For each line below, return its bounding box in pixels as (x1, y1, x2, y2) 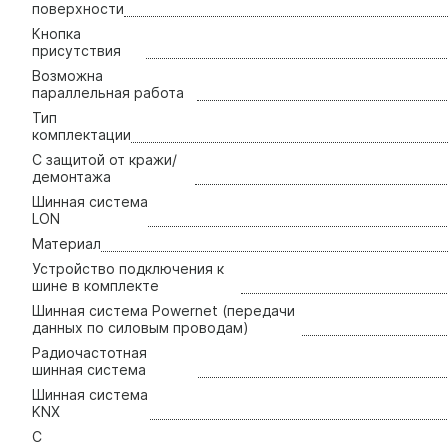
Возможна (32, 66, 103, 84)
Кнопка (32, 24, 81, 42)
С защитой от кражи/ (32, 150, 177, 168)
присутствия (32, 41, 121, 59)
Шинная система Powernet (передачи (32, 301, 295, 319)
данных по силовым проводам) (32, 318, 249, 336)
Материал (32, 234, 101, 252)
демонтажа (32, 167, 111, 185)
